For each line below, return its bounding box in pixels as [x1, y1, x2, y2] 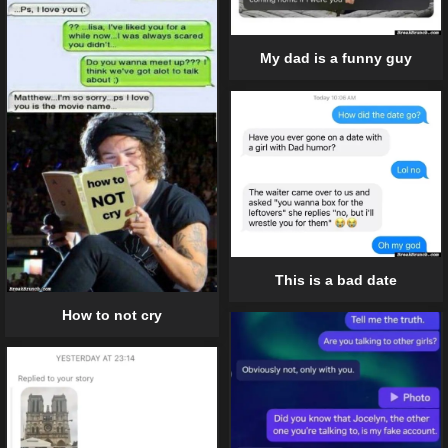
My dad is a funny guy [260, 50, 412, 67]
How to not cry [62, 306, 162, 323]
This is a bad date [275, 271, 397, 288]
